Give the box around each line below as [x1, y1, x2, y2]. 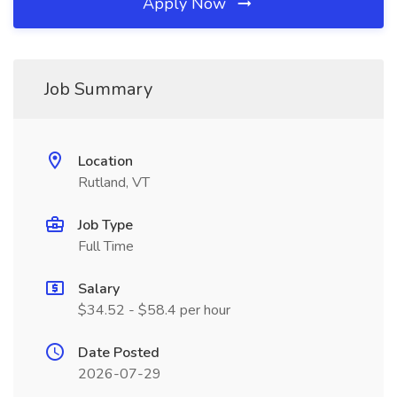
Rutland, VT [78, 173, 150, 192]
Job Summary [44, 77, 152, 101]
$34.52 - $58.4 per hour [78, 300, 230, 320]
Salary [78, 279, 120, 299]
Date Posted [78, 343, 160, 362]
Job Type [78, 215, 133, 235]
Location [78, 152, 133, 171]
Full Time [78, 237, 134, 256]
